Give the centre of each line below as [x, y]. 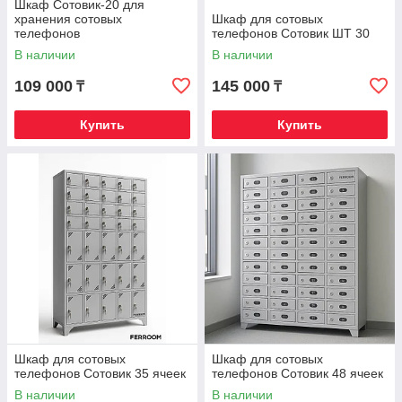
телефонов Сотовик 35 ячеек [100, 374]
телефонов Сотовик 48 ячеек [297, 374]
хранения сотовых [68, 19]
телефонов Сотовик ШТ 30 [291, 34]
